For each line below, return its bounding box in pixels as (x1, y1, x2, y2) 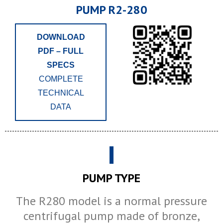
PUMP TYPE (83, 170, 140, 186)
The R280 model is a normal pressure (16, 193, 207, 209)
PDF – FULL (38, 47, 84, 56)
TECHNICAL (37, 89, 84, 98)
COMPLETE (38, 75, 83, 84)
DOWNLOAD (36, 33, 85, 42)
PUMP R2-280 (76, 2, 147, 18)
